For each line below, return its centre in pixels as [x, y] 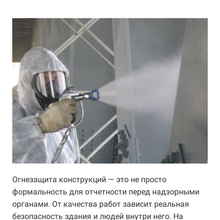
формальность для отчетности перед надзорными [106, 192]
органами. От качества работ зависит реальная [101, 204]
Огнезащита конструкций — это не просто [89, 179]
